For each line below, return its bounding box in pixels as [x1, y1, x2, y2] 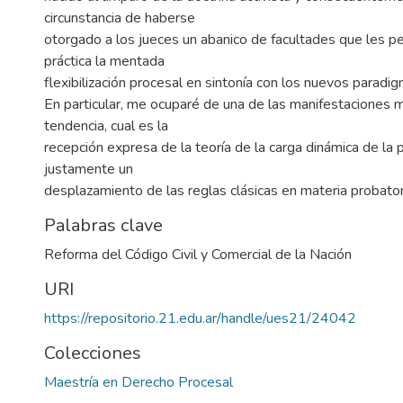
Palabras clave [44, 213, 163, 238]
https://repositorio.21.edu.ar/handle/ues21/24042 [44, 309, 356, 329]
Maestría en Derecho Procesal [44, 372, 233, 393]
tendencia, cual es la [44, 116, 168, 137]
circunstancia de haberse [44, 8, 195, 29]
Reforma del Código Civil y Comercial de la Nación [44, 245, 352, 265]
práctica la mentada [44, 51, 165, 72]
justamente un [44, 159, 133, 180]
